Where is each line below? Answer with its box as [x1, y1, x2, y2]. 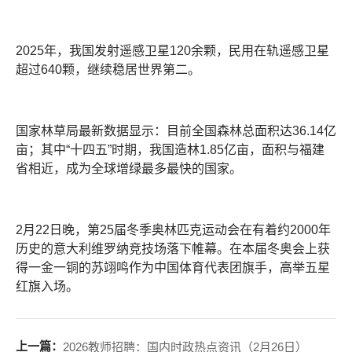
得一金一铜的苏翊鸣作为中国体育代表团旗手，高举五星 [16, 261, 330, 274]
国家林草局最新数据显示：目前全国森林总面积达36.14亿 [16, 124, 336, 137]
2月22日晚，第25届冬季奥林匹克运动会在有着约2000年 [16, 223, 331, 236]
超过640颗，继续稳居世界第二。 [16, 63, 200, 76]
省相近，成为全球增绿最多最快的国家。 [16, 162, 242, 175]
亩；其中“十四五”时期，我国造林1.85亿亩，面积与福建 [16, 143, 324, 156]
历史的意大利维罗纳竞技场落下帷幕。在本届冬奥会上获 [16, 242, 330, 255]
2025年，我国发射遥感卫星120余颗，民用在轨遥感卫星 [16, 44, 329, 57]
